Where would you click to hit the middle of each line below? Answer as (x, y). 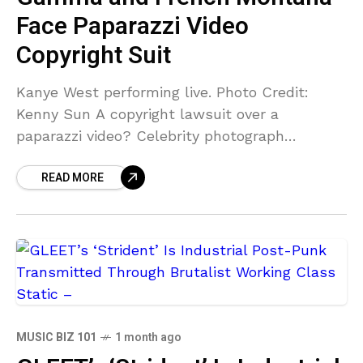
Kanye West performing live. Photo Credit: (162, 92)
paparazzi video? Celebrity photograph (150, 136)
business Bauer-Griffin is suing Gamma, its (168, 158)
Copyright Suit (94, 56)
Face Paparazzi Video (132, 27)
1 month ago (148, 338)
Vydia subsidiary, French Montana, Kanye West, (181, 180)
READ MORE (73, 178)
